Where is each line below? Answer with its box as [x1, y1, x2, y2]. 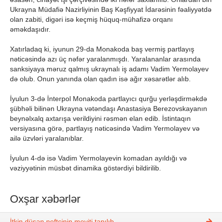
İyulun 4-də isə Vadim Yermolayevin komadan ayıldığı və [10, 154, 187, 162]
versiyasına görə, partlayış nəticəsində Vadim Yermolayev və [10, 124, 200, 132]
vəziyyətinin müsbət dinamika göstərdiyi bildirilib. [10, 164, 161, 172]
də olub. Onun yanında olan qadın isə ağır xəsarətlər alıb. [10, 74, 191, 83]
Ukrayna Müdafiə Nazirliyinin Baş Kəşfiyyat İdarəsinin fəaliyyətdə [10, 5, 212, 13]
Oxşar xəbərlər [10, 192, 80, 205]
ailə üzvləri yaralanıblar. [10, 134, 84, 142]
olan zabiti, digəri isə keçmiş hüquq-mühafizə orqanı [10, 15, 173, 23]
